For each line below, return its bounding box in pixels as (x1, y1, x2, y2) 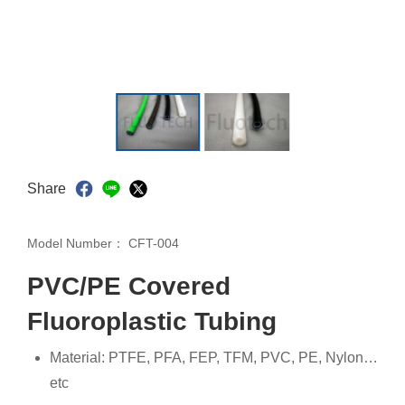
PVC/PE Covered (27, 271, 231, 300)
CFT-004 (128, 235, 179, 250)
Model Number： (27, 235, 128, 250)
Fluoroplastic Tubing (27, 306, 277, 335)
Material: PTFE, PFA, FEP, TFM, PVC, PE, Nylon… (50, 349, 378, 365)
